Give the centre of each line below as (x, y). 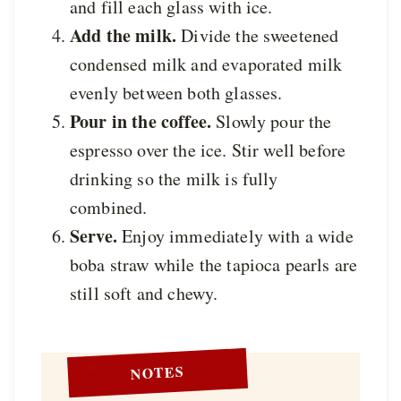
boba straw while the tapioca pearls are (214, 264)
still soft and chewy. (144, 293)
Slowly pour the (272, 121)
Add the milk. (126, 35)
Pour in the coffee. (141, 121)
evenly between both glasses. (176, 92)
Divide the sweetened (260, 35)
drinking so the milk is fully (174, 178)
